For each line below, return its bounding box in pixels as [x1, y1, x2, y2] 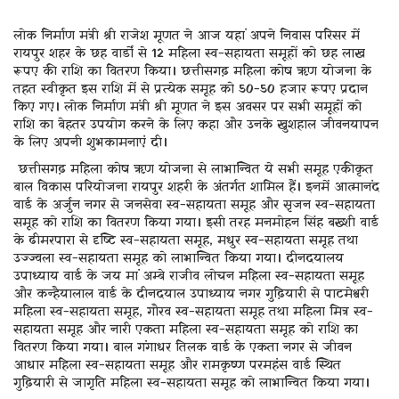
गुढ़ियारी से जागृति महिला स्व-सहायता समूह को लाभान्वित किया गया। [13, 374, 370, 393]
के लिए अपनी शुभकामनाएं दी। [13, 134, 167, 152]
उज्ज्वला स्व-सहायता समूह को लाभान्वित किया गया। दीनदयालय [13, 249, 344, 268]
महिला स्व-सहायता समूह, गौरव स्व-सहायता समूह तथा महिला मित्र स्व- [13, 303, 373, 322]
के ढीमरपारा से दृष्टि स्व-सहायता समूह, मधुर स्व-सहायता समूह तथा [13, 232, 358, 250]
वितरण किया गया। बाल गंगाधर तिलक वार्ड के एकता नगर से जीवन [13, 338, 352, 357]
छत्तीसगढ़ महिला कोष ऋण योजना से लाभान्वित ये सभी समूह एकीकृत [13, 160, 373, 179]
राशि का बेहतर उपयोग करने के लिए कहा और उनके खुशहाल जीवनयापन [13, 116, 379, 134]
